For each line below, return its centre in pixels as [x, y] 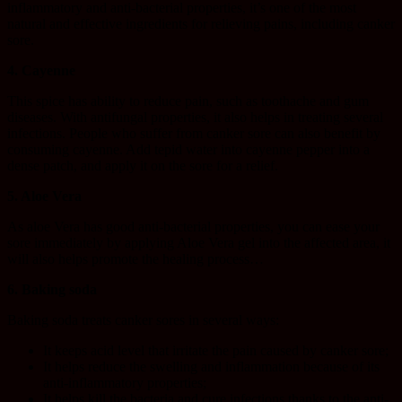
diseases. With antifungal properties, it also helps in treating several [195, 118]
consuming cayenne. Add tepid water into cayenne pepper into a [188, 150]
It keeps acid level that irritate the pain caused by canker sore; [216, 351]
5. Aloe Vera [44, 197]
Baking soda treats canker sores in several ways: [143, 320]
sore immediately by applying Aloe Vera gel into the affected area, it [199, 243]
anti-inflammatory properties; [125, 383]
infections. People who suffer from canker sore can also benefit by [194, 134]
